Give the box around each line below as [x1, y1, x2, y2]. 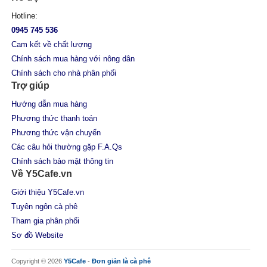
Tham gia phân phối [11, 216, 80, 225]
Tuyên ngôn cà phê [11, 201, 78, 211]
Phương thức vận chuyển [11, 128, 101, 137]
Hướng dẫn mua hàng [11, 99, 88, 108]
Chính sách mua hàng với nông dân [11, 54, 135, 63]
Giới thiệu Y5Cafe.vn [11, 187, 85, 197]
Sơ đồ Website [11, 230, 64, 240]
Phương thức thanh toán [11, 113, 98, 123]
